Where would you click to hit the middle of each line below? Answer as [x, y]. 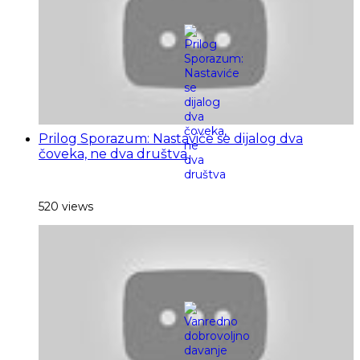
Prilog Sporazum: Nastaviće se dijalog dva [171, 139]
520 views [66, 207]
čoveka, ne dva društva [113, 154]
